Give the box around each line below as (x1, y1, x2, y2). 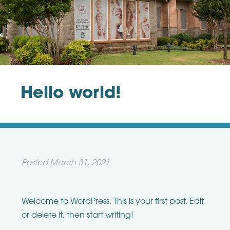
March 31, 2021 (49, 159, 110, 167)
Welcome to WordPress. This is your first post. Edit (21, 197, 204, 206)
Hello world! (21, 85, 121, 102)
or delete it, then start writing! (21, 211, 133, 220)
